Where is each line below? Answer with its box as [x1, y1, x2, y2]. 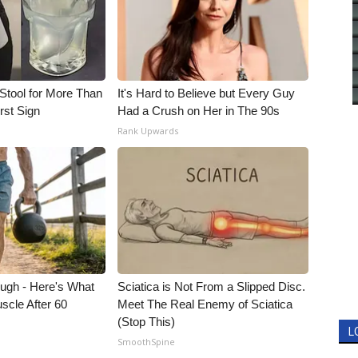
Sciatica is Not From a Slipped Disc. [117, 280, 306, 293]
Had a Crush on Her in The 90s [117, 104, 280, 117]
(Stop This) [117, 315, 176, 328]
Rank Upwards [117, 125, 179, 137]
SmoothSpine [117, 336, 176, 348]
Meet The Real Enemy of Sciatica [117, 297, 293, 311]
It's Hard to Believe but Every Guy [117, 86, 296, 100]
